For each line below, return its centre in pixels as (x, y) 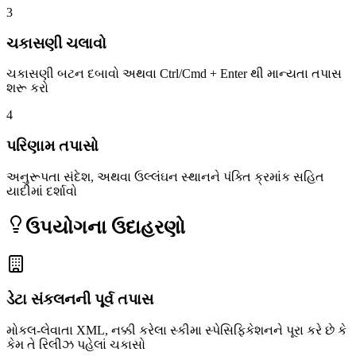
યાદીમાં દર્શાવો (42, 191)
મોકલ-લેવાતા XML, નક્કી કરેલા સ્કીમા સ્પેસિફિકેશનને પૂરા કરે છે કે (176, 331)
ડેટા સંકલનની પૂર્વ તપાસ (80, 300)
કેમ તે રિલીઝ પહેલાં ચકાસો (76, 345)
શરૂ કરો (27, 88)
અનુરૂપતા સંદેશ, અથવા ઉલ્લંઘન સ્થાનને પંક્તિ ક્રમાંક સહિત (165, 176)
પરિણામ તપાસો (52, 146)
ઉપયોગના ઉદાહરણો (105, 227)
